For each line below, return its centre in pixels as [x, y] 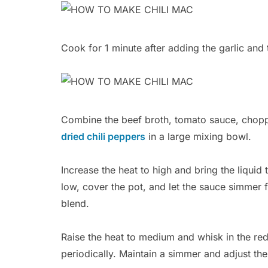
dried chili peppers [103, 136]
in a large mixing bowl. [198, 136]
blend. [75, 203]
